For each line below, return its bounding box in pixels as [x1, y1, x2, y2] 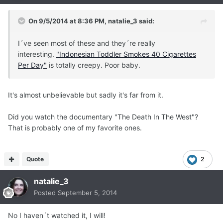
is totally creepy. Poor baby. [47, 61, 142, 70]
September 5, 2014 [58, 189, 117, 197]
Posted [34, 189, 58, 197]
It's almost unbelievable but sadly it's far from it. [8, 91, 163, 100]
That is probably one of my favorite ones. [8, 123, 142, 132]
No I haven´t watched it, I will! [8, 211, 108, 220]
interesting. [18, 50, 56, 59]
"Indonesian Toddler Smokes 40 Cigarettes [56, 50, 196, 59]
